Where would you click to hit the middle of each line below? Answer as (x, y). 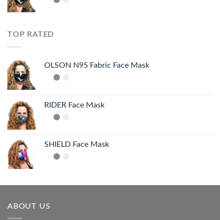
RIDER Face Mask (74, 105)
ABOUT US (29, 206)
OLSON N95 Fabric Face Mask (97, 65)
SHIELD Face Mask (77, 144)
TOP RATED (31, 35)
